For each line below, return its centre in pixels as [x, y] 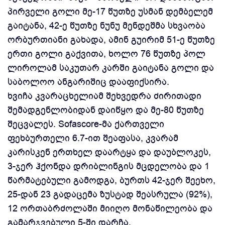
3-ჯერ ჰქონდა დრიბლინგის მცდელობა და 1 [108, 166]
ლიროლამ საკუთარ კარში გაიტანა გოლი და [111, 68]
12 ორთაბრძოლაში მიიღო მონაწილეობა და [110, 208]
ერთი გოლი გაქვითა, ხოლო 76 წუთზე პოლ [106, 54]
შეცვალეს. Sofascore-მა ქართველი [86, 124]
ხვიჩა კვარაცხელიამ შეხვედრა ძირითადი [104, 96]
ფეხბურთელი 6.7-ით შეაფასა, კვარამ [93, 138]
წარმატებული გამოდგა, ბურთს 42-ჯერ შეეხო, [111, 180]
